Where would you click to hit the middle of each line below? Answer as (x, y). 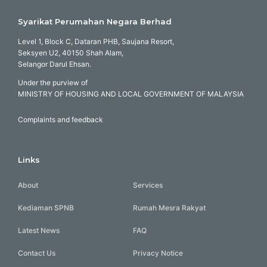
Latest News (39, 231)
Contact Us (37, 253)
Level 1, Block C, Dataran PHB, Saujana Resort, (96, 41)
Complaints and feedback (60, 119)
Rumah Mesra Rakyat (170, 208)
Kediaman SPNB (46, 208)
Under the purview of (53, 82)
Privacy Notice (158, 253)
